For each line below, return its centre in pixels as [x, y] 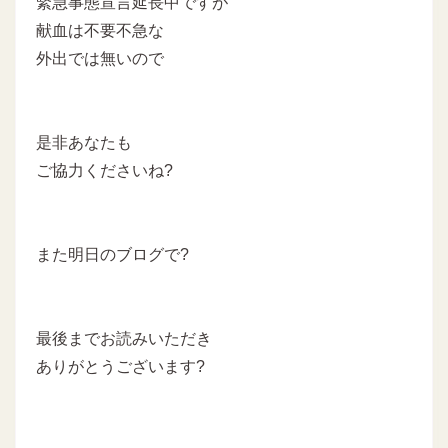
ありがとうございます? [120, 367]
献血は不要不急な [100, 31]
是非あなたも [84, 143]
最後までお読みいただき [124, 339]
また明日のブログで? [112, 255]
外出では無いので [100, 59]
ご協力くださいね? [104, 171]
